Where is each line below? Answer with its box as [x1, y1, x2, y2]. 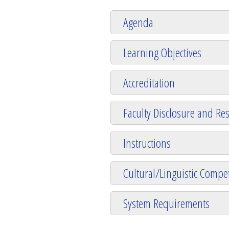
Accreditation [123, 74, 175, 91]
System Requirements [123, 194, 210, 212]
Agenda [123, 13, 153, 31]
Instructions [123, 134, 171, 151]
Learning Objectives [123, 43, 201, 61]
